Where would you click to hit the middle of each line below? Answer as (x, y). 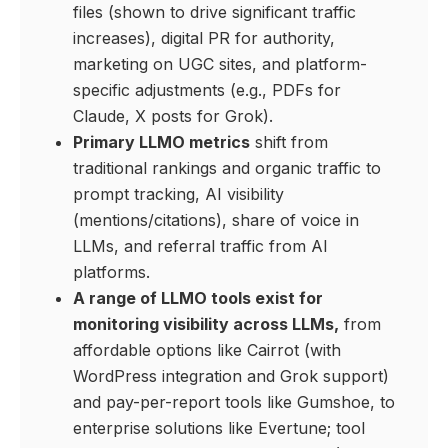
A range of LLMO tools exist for (197, 298)
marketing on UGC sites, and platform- (219, 64)
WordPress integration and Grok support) (230, 376)
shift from (288, 142)
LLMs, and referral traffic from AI (200, 246)
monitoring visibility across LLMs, (205, 324)
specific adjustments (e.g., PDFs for (206, 90)
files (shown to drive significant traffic (214, 12)
